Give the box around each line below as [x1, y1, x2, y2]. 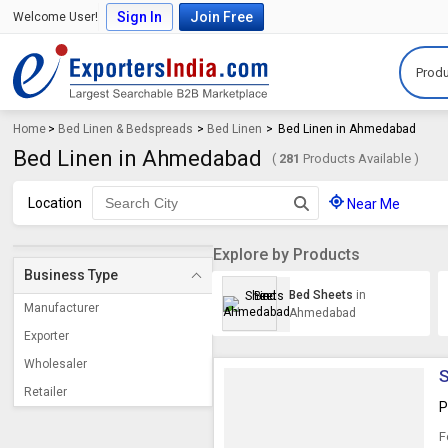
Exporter [24, 329, 70, 343]
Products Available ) [300, 151, 420, 166]
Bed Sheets [289, 287, 357, 302]
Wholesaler [24, 357, 88, 371]
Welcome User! [13, 9, 99, 24]
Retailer [24, 385, 68, 399]
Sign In [117, 8, 163, 25]
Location [28, 195, 83, 211]
